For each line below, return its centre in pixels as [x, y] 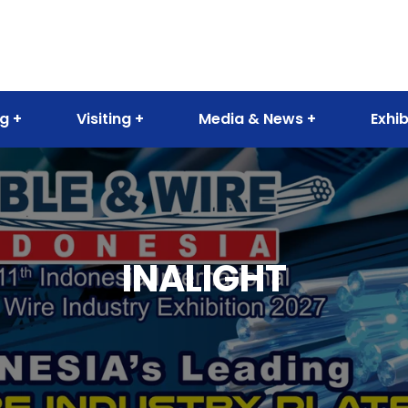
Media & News [251, 119]
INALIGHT [204, 279]
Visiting [104, 119]
